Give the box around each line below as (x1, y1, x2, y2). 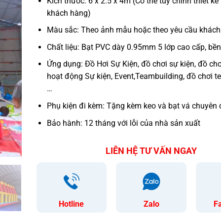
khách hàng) (46, 8, 91, 18)
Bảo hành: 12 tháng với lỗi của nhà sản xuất (46, 118, 200, 128)
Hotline (59, 199, 84, 209)
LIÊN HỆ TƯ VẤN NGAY (106, 146, 197, 156)
